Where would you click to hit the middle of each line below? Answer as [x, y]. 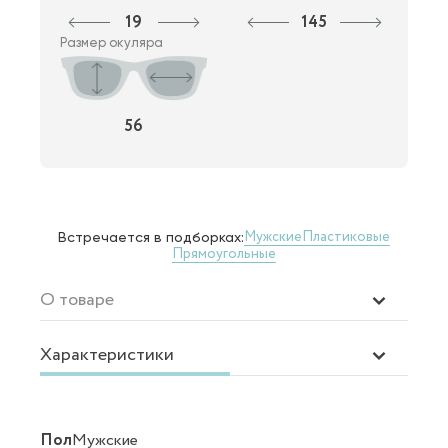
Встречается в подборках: [151, 236]
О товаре [77, 299]
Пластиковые [346, 237]
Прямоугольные [224, 253]
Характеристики [107, 354]
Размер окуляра [111, 42]
